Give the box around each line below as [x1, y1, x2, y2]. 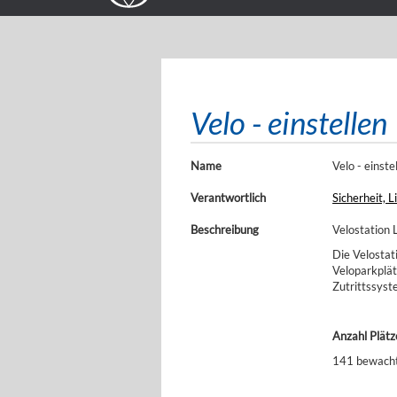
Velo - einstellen [191, 104, 387, 141]
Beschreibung [191, 222, 259, 237]
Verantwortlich [191, 191, 266, 205]
